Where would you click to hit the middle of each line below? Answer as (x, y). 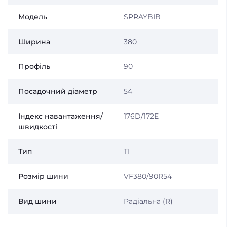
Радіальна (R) (148, 201)
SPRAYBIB (142, 17)
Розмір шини (43, 176)
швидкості (38, 127)
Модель (33, 17)
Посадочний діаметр (58, 91)
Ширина (34, 42)
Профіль (34, 66)
